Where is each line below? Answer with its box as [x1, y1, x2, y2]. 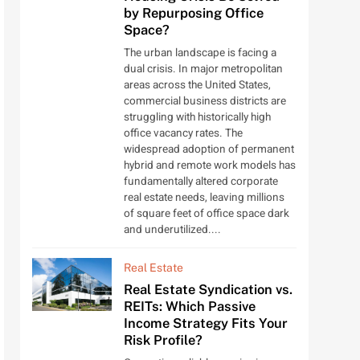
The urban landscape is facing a [123, 45, 276, 62]
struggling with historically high [123, 109, 271, 126]
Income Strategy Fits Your [123, 315, 288, 332]
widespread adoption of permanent [123, 141, 294, 158]
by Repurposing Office [123, 5, 264, 22]
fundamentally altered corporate [123, 174, 278, 190]
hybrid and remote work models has [123, 157, 296, 174]
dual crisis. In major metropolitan [123, 61, 283, 78]
